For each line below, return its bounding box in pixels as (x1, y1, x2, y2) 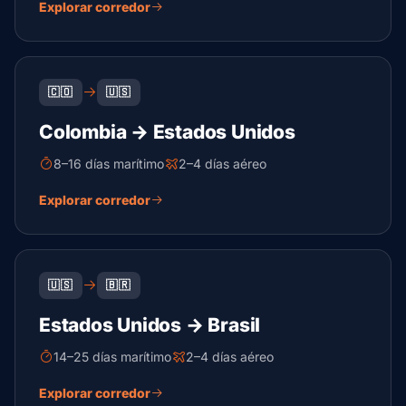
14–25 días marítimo (53, 349, 171, 364)
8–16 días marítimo (53, 156, 164, 171)
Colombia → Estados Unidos (39, 121, 295, 143)
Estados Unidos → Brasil (39, 314, 261, 336)
